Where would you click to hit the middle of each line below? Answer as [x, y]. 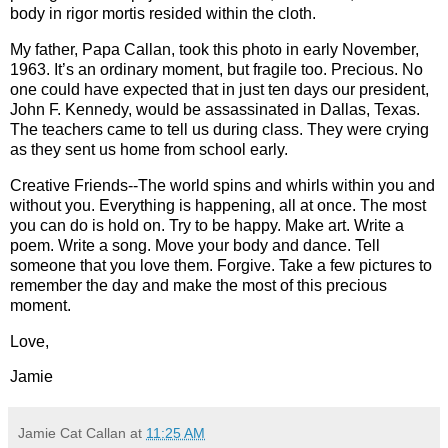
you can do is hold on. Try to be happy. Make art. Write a [207, 225]
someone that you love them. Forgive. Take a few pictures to [221, 265]
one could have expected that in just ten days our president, [219, 89]
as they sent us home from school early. [149, 149]
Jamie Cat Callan [72, 433]
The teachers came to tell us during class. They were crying [219, 129]
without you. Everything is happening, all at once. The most [218, 205]
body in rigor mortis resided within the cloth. [163, 14]
